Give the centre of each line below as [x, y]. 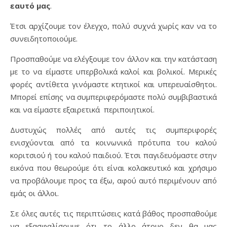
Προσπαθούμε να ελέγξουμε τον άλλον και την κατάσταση [113, 59]
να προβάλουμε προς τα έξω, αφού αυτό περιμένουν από [113, 180]
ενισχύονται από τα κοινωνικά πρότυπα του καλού [113, 142]
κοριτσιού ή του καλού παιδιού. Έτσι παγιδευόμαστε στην [113, 155]
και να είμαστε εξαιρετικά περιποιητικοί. [82, 109]
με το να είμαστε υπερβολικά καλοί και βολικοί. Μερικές [113, 71]
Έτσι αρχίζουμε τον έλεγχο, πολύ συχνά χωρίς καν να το [113, 26]
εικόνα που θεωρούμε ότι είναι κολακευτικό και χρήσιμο [113, 168]
